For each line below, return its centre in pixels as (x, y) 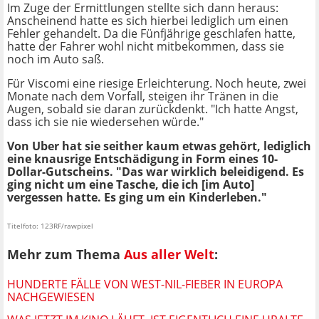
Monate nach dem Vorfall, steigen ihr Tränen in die (143, 96)
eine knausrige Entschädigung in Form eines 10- (142, 159)
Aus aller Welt (169, 254)
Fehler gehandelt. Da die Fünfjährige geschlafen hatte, (151, 34)
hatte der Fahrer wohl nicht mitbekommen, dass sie (146, 47)
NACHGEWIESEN (51, 297)
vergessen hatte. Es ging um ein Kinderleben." (137, 198)
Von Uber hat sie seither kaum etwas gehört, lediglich (159, 146)
